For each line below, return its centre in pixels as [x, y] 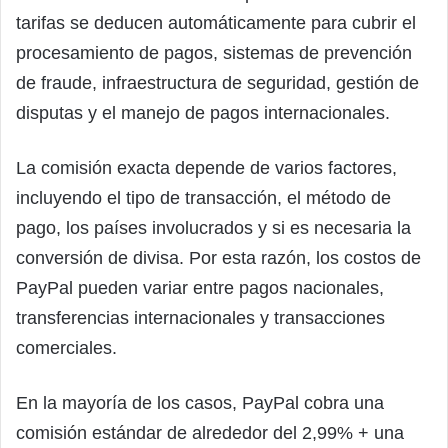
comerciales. [66, 348]
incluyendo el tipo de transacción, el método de [203, 198]
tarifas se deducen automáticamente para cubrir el [216, 23]
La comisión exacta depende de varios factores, [206, 168]
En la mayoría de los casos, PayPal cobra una [200, 403]
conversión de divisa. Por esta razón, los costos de [218, 258]
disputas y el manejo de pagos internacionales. [203, 113]
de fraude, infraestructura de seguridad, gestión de [217, 83]
